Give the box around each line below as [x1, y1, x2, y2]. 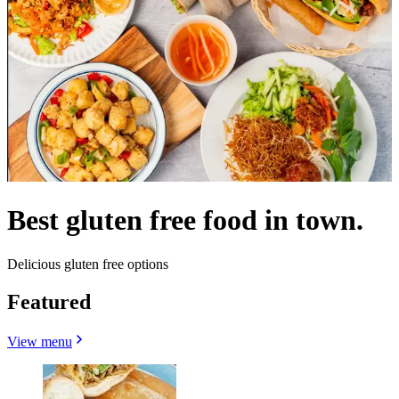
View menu [7, 333, 72, 349]
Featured [7, 289, 91, 313]
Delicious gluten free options [7, 256, 168, 272]
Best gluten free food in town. [7, 204, 363, 237]
